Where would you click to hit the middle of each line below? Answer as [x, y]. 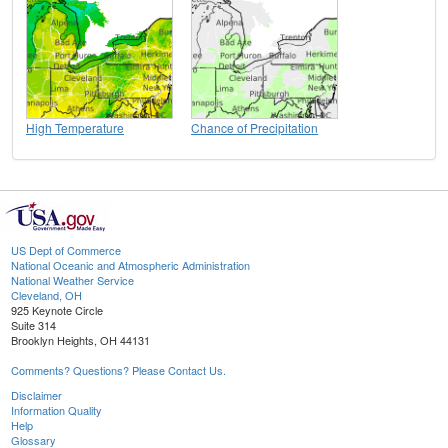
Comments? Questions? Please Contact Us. [118, 370]
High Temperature [75, 128]
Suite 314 [33, 325]
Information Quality [56, 410]
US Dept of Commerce [66, 250]
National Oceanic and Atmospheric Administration [130, 265]
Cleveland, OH [46, 295]
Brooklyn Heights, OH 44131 [80, 340]
